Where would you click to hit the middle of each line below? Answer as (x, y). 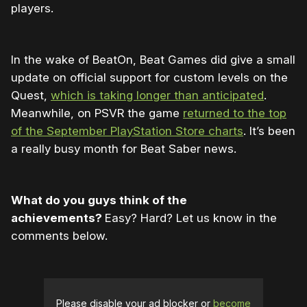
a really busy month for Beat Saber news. (124, 149)
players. (32, 9)
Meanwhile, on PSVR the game (97, 113)
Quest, (31, 96)
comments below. (59, 236)
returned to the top (235, 113)
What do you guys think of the (99, 200)
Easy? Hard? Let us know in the (191, 218)
